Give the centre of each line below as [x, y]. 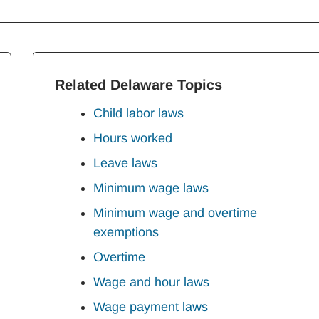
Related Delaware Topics [138, 85]
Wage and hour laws [151, 282]
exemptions [126, 232]
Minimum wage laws [151, 188]
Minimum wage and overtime [175, 213]
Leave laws [125, 163]
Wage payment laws [151, 307]
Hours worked [133, 138]
